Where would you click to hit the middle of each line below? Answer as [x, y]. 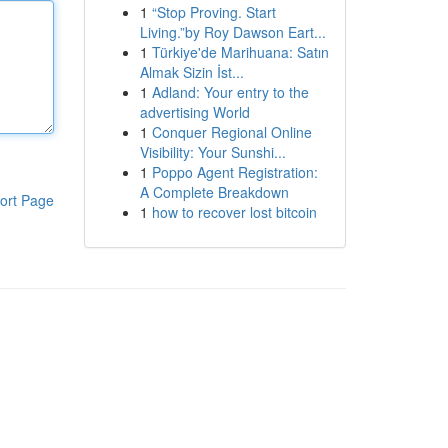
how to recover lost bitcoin [234, 212]
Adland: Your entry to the [230, 92]
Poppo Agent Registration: [234, 172]
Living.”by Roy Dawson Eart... [232, 32]
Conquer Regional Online [231, 132]
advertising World [194, 112]
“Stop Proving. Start [213, 12]
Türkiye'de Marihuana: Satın [240, 52]
